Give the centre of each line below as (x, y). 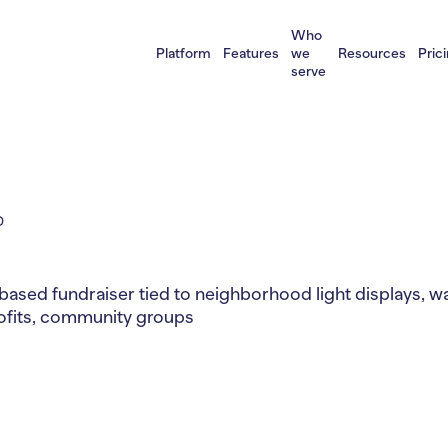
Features (251, 53)
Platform (183, 53)
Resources (372, 53)
